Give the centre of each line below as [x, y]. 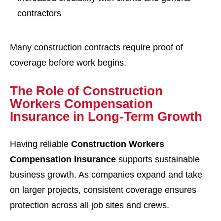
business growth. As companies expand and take [106, 175]
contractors [39, 13]
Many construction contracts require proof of [96, 47]
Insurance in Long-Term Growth [106, 116]
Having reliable [40, 144]
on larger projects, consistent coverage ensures [103, 190]
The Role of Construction [86, 91]
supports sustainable [158, 159]
